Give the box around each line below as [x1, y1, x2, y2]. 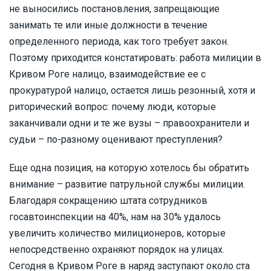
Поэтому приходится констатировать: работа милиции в [9, 52, 261, 64]
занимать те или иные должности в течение [9, 19, 207, 31]
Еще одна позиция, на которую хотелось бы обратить [9, 162, 249, 174]
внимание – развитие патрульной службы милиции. [9, 178, 245, 190]
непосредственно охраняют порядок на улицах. [9, 244, 224, 255]
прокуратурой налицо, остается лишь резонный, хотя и [9, 85, 255, 96]
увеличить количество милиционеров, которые [9, 227, 226, 239]
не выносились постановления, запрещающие [9, 3, 220, 15]
